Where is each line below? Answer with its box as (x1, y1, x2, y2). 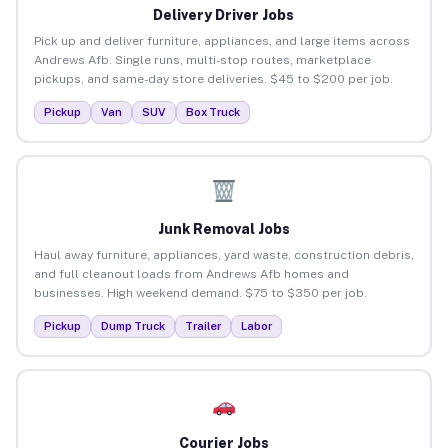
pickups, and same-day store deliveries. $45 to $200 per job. (33, 71, 393, 86)
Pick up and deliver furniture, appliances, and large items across (33, 33, 410, 48)
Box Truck (185, 105, 240, 118)
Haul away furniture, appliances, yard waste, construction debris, (33, 247, 414, 262)
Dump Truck (100, 319, 165, 332)
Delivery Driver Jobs (153, 6, 295, 23)
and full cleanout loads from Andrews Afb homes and (33, 266, 349, 281)
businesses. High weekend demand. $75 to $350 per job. (33, 285, 367, 300)
